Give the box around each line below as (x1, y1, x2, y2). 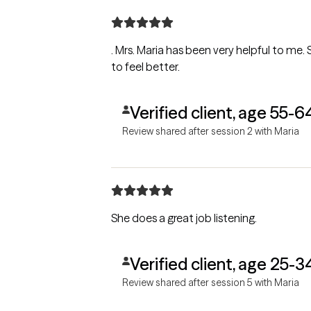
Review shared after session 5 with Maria (122, 276, 299, 289)
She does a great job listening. (111, 210, 257, 225)
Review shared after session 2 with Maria (122, 124, 299, 137)
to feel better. (111, 59, 180, 74)
